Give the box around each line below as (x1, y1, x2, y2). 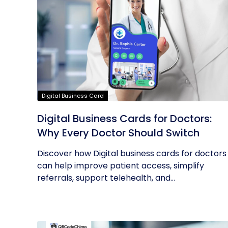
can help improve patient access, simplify (37, 160, 204, 172)
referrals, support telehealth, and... (37, 172, 175, 184)
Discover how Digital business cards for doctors (37, 148, 226, 159)
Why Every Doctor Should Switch (37, 126, 199, 140)
